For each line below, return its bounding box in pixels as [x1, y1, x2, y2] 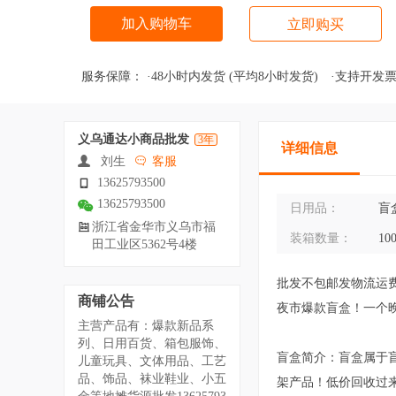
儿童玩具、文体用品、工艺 [78, 354, 226, 368]
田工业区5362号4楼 [92, 238, 197, 251]
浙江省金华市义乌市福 [92, 220, 216, 233]
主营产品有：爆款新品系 [78, 319, 214, 332]
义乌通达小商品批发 [78, 133, 189, 146]
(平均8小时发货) [229, 70, 318, 83]
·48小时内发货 [147, 70, 229, 83]
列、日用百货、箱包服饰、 [78, 337, 226, 350]
